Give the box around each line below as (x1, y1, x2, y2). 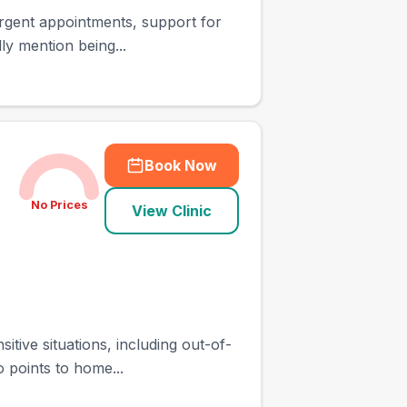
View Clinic (132, 202, 212, 220)
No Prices (30, 198, 88, 212)
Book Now (144, 156, 217, 174)
